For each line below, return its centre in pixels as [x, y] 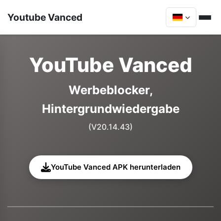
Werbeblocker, [110, 90]
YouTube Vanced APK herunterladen [115, 167]
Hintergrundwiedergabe [110, 109]
